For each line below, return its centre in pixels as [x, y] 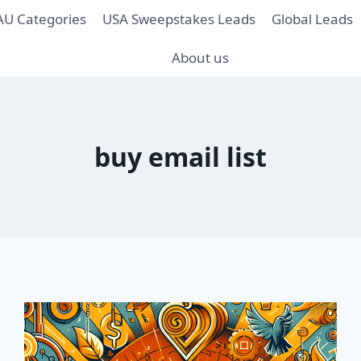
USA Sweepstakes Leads [179, 19]
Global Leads [313, 19]
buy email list [180, 156]
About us [200, 57]
